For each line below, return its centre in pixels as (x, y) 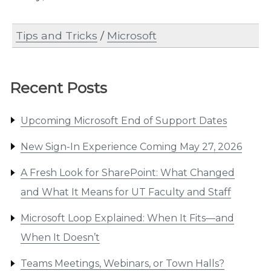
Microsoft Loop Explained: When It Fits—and (127, 218)
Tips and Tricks (57, 36)
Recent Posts (58, 88)
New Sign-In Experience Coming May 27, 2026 (131, 146)
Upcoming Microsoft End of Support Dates (123, 120)
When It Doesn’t (60, 238)
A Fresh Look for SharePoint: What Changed (127, 173)
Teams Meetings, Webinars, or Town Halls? (122, 264)
